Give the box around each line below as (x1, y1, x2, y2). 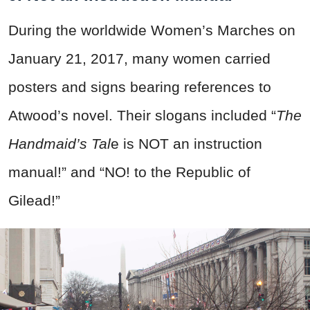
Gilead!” (8, 192, 60, 208)
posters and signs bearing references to (8, 78, 271, 95)
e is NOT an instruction (111, 135, 262, 152)
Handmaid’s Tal (8, 135, 111, 152)
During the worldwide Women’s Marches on (8, 21, 295, 38)
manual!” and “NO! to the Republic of (8, 163, 250, 180)
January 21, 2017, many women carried (8, 50, 271, 66)
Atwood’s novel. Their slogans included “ (8, 107, 276, 123)
